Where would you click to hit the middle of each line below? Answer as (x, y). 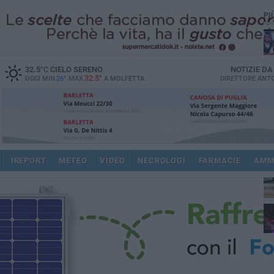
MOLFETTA (127, 79)
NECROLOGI (162, 161)
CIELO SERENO (75, 69)
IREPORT (28, 161)
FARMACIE (220, 161)
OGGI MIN (40, 79)
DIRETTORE (239, 79)
